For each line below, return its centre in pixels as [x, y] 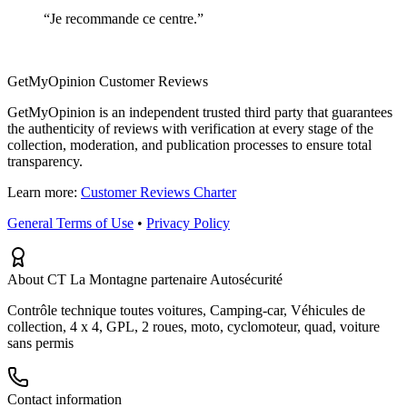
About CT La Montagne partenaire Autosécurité [145, 280]
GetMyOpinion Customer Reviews [108, 82]
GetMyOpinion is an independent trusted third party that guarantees [200, 113]
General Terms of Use [70, 223]
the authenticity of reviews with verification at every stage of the [190, 129]
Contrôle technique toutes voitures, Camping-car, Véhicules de [186, 311]
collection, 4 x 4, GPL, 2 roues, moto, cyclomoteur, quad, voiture [194, 327]
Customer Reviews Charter [159, 193]
